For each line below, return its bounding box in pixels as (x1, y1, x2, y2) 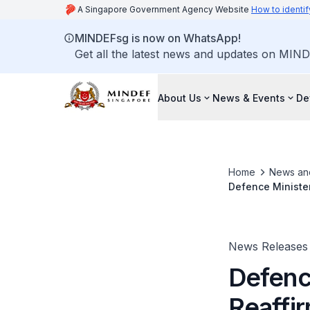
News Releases (228, 239, 308, 253)
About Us (158, 91, 201, 104)
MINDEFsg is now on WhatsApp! (75, 31, 241, 45)
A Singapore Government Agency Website (77, 4, 251, 15)
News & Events (212, 91, 285, 104)
